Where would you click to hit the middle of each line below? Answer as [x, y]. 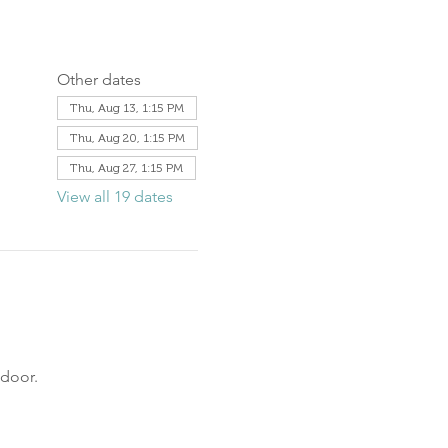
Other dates [98, 79]
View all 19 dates [114, 196]
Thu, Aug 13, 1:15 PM [126, 108]
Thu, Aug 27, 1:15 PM [126, 168]
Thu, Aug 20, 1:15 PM [127, 138]
